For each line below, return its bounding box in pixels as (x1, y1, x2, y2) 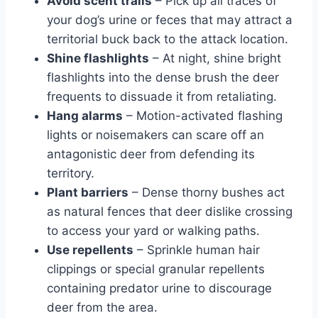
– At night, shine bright (149, 50, 281, 65)
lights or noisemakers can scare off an (47, 127, 264, 142)
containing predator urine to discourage (47, 280, 272, 295)
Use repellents (47, 242, 133, 257)
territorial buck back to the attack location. (47, 31, 288, 46)
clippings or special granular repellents (47, 261, 265, 276)
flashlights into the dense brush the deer (47, 70, 279, 84)
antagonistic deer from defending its (47, 146, 255, 161)
